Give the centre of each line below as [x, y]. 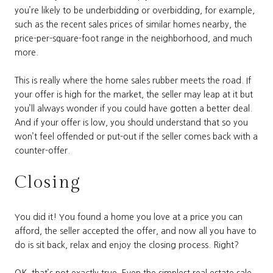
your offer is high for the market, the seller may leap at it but [134, 94]
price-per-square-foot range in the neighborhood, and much [133, 38]
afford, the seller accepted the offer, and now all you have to [136, 231]
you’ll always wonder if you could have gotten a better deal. [133, 108]
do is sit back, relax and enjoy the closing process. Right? [127, 245]
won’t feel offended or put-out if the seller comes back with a [136, 136]
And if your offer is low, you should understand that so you [131, 122]
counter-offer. [42, 150]
